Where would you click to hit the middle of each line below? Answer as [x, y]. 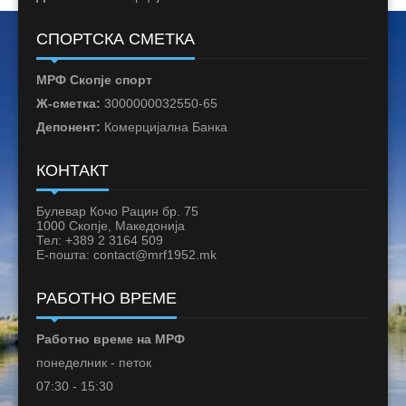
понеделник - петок [94, 363]
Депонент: [68, 127]
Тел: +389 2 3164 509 [100, 241]
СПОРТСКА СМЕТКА [116, 39]
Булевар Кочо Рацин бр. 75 [117, 212]
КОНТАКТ [72, 171]
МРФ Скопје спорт [94, 80]
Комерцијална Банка [164, 127]
